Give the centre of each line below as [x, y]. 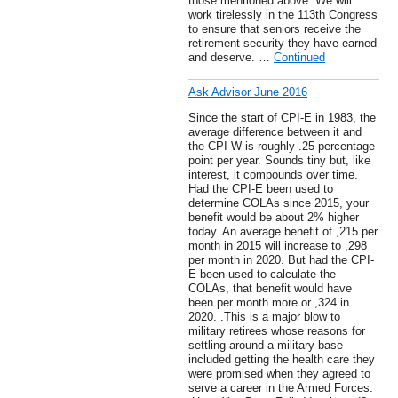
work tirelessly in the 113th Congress [283, 15]
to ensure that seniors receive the [275, 29]
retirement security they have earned [283, 44]
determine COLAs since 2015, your [279, 203]
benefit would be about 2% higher [274, 218]
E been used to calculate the [262, 275]
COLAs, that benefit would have [270, 289]
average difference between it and [275, 132]
